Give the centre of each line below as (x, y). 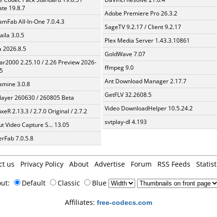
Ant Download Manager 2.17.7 (146, 81)
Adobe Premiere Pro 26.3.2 (141, 13)
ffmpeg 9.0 (119, 68)
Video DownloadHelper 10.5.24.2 (149, 108)
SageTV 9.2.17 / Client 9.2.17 (143, 27)
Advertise (109, 164)
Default (35, 183)
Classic (70, 183)
